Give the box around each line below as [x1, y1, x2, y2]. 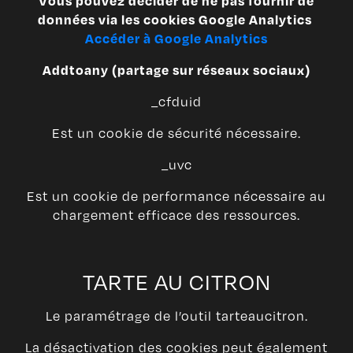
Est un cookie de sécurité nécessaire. [52, 124, 301, 143]
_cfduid [151, 92, 202, 111]
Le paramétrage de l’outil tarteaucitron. [45, 307, 308, 325]
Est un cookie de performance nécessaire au [27, 187, 326, 206]
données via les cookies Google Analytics [38, 11, 315, 28]
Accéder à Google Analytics [85, 30, 268, 47]
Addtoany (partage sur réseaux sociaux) [43, 61, 310, 79]
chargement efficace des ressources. [53, 206, 300, 225]
